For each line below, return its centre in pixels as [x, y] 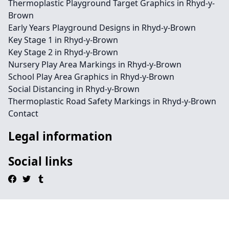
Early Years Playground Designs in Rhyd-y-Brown [102, 28]
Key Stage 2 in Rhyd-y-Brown [63, 52]
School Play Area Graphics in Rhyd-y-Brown [91, 77]
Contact [23, 113]
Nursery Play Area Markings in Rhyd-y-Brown [95, 64]
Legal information [60, 136]
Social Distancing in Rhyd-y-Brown [74, 89]
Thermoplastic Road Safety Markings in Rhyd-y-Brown [112, 101]
